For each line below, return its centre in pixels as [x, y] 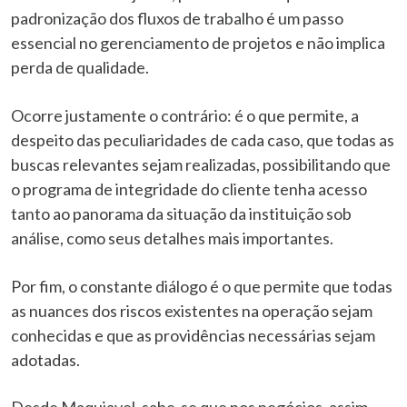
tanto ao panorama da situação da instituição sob [181, 213]
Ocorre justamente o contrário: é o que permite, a [185, 115]
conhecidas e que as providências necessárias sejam [193, 335]
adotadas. [45, 359]
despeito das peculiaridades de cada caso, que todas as [203, 139]
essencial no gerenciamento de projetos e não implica [198, 43]
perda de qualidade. [80, 68]
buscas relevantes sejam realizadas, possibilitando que [201, 164]
